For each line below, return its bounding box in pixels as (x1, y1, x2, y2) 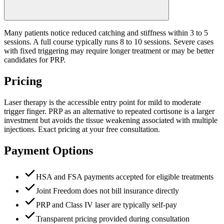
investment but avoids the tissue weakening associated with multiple (4, 116, 217, 125)
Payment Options (4, 144, 93, 157)
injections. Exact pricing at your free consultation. (4, 125, 160, 134)
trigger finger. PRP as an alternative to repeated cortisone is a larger (4, 107, 214, 116)
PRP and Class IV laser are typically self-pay (36, 200, 177, 209)
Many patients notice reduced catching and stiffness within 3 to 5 (4, 28, 208, 37)
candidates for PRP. (4, 55, 65, 64)
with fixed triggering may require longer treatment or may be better (4, 46, 214, 55)
